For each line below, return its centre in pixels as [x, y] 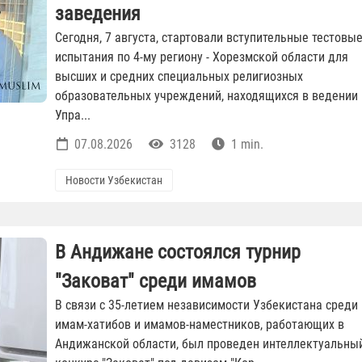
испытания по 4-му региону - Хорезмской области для [202, 57]
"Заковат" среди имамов [156, 282]
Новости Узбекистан [114, 181]
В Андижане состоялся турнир [178, 253]
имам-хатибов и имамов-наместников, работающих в [200, 325]
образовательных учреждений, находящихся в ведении [206, 96]
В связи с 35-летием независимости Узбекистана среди [206, 305]
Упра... [73, 116]
